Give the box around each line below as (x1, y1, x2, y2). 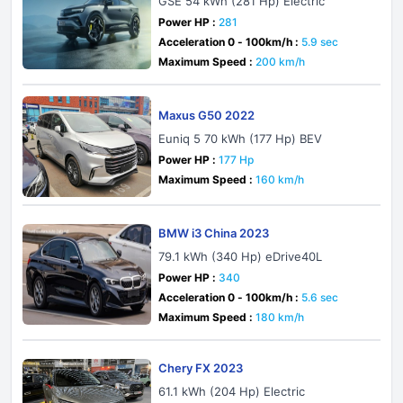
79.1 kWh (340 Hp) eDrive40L (158, 249, 323, 264)
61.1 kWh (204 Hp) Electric (158, 384, 306, 399)
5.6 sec (301, 291, 339, 304)
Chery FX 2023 (158, 361, 244, 375)
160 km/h (255, 173, 305, 186)
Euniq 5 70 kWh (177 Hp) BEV (158, 131, 323, 146)
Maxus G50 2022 (158, 108, 255, 122)
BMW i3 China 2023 (158, 226, 270, 240)
